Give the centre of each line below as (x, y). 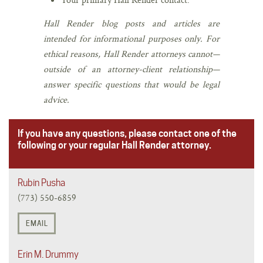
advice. (56, 99)
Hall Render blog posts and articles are (131, 23)
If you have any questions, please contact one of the (127, 133)
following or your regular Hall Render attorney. (114, 145)
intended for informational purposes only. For (131, 38)
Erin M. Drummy (48, 254)
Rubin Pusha (41, 183)
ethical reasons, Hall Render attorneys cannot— (131, 53)
